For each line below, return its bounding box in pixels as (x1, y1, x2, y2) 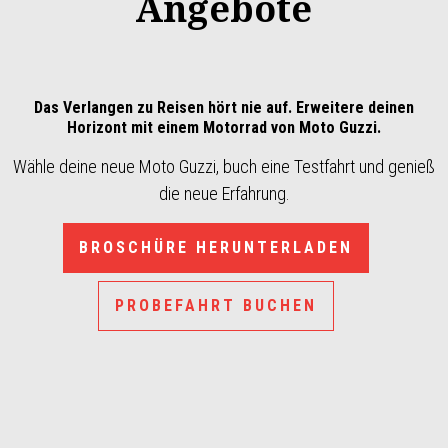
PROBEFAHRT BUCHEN (115, 296, 317, 315)
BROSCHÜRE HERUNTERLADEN (79, 238, 353, 257)
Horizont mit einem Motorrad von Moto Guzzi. (67, 118, 381, 137)
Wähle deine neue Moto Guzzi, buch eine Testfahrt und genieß (13, 156, 435, 177)
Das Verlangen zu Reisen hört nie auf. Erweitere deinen (34, 98, 414, 117)
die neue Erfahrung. (158, 183, 290, 204)
